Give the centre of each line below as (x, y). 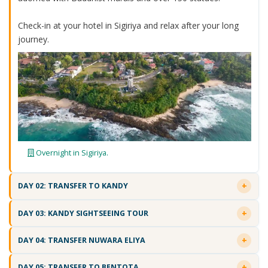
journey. (33, 39)
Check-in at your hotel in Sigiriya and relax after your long (128, 26)
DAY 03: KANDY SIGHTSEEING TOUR (83, 213)
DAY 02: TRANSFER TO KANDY (73, 186)
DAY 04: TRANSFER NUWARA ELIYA (81, 240)
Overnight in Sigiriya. (71, 153)
